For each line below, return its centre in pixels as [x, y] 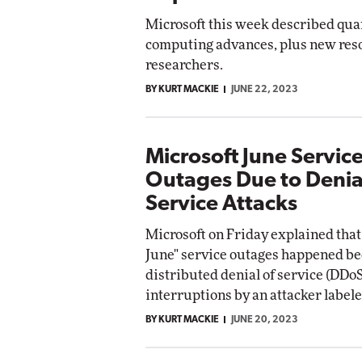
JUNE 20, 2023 [265, 320]
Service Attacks [221, 204]
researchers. [184, 65]
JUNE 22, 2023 [265, 89]
